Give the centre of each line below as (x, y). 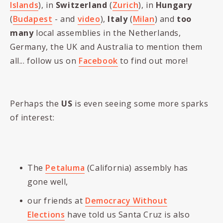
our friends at (56, 201)
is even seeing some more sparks (140, 104)
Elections (46, 215)
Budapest (33, 19)
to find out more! (153, 61)
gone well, (48, 182)
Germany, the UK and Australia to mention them (107, 47)
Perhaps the (36, 104)
